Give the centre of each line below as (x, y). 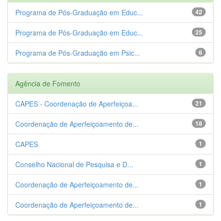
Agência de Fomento (48, 83)
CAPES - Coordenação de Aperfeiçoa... (77, 103)
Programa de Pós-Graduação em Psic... (78, 53)
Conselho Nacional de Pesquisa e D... (74, 164)
